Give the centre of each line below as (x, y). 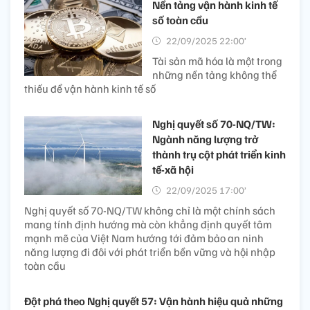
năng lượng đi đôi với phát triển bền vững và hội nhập (150, 252)
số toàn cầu (180, 20)
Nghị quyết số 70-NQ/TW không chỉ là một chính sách (150, 211)
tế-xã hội (173, 170)
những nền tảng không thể (215, 75)
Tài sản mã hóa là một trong (217, 61)
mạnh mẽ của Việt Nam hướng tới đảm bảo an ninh (144, 238)
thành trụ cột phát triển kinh (219, 155)
